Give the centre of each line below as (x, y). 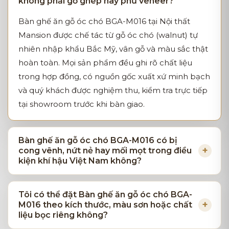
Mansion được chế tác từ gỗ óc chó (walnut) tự (108, 35)
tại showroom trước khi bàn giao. (82, 104)
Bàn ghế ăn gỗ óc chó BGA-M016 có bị (98, 140)
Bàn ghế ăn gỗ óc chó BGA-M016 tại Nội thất (104, 21)
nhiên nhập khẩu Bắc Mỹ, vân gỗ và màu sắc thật (113, 49)
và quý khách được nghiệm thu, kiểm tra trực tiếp (113, 90)
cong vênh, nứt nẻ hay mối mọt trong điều (105, 150)
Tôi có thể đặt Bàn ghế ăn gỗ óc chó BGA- (105, 194)
